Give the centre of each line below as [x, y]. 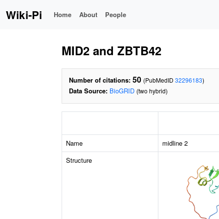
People [116, 14]
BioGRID [122, 91]
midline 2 [175, 143]
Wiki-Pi [24, 15]
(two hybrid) [152, 91]
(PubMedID [159, 80]
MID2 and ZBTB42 [111, 50]
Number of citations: [100, 80]
